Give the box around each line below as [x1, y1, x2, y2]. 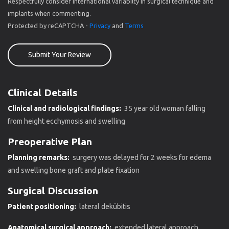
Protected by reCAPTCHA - [8, 21, 89, 29]
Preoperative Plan [8, 135, 92, 147]
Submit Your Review [28, 50, 91, 59]
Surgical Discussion [8, 185, 98, 196]
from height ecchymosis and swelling [8, 117, 125, 125]
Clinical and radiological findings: [8, 104, 123, 112]
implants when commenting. [8, 9, 91, 17]
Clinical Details [8, 86, 78, 98]
